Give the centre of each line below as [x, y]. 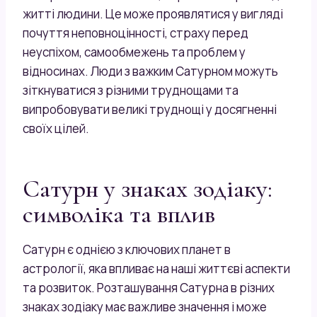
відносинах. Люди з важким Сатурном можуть [150, 71]
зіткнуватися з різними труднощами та [131, 90]
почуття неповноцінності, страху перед [136, 33]
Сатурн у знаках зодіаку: [148, 188]
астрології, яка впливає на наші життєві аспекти [156, 268]
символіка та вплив [119, 214]
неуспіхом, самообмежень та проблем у [134, 52]
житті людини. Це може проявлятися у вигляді [153, 13]
